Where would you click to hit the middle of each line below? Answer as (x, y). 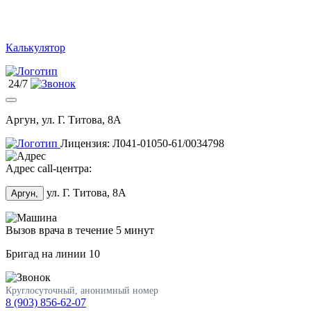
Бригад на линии (47, 254)
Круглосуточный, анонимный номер (82, 291)
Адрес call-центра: (49, 168)
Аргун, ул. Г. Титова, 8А (64, 120)
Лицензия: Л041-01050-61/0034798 (142, 143)
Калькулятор (35, 48)
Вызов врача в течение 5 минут (80, 230)
